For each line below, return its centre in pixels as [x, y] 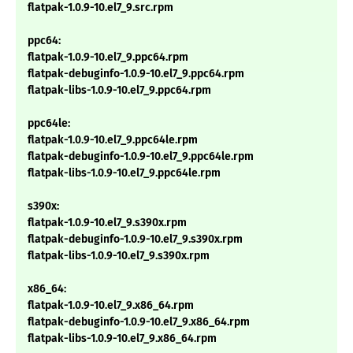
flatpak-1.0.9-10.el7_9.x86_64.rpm [111, 306]
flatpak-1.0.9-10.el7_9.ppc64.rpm [108, 58]
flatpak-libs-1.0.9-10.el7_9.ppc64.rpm [119, 91]
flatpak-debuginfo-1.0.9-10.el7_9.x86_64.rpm [139, 322]
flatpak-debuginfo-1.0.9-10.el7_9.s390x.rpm [135, 240]
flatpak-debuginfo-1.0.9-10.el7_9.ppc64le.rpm [141, 157]
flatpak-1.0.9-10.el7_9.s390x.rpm [107, 223]
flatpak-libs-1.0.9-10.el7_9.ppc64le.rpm [124, 173]
